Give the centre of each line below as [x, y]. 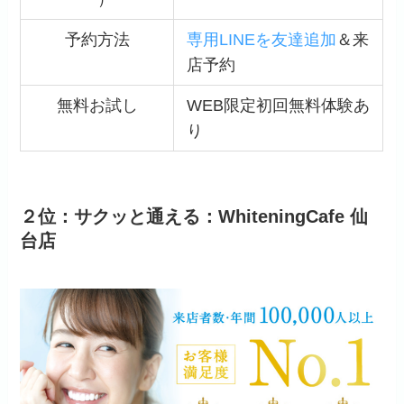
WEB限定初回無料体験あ [278, 105]
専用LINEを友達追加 [261, 39]
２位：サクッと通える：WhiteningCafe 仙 [194, 216]
